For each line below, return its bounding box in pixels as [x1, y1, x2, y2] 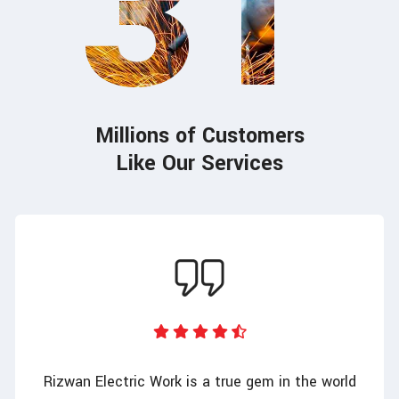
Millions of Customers [94, 121, 305, 151]
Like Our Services [116, 149, 283, 179]
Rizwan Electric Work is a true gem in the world [43, 371, 356, 393]
